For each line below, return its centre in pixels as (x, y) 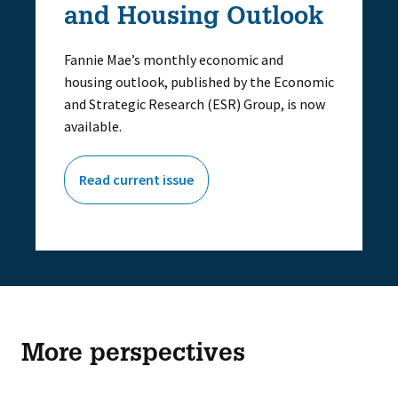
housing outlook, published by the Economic (199, 82)
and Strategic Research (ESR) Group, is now (195, 104)
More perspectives (133, 355)
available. (93, 126)
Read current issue (136, 179)
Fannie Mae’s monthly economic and (174, 60)
